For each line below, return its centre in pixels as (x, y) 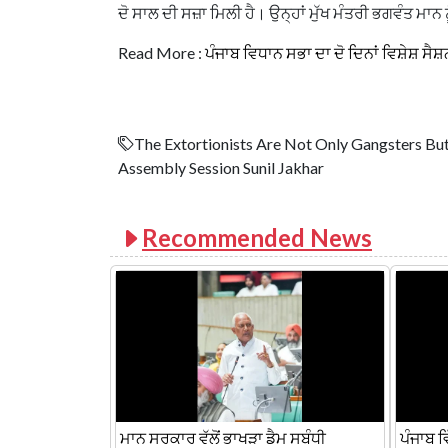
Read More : (161, 53)
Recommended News (257, 238)
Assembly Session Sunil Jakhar (221, 168)
